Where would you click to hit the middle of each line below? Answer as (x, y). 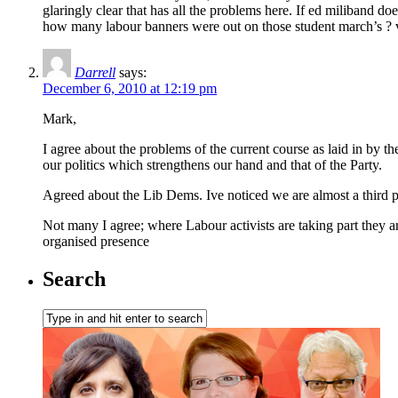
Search (74, 279)
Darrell (95, 73)
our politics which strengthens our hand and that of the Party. (212, 165)
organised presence (96, 242)
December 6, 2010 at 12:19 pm (130, 89)
